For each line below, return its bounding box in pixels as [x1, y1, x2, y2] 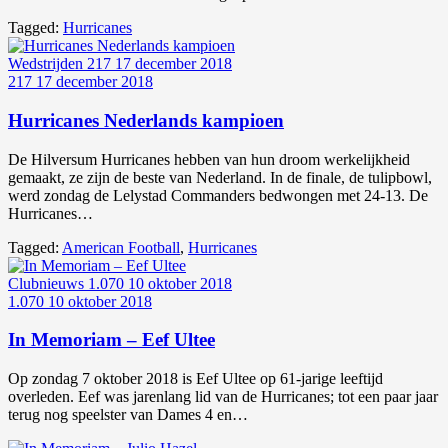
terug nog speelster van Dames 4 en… [8, 406, 248, 424]
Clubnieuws [8, 274, 88, 292]
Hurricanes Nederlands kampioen [8, 109, 284, 131]
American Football [62, 238, 180, 256]
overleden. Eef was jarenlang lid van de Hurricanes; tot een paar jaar [8, 388, 438, 406]
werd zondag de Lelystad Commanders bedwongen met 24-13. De [8, 186, 428, 204]
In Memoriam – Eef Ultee [8, 329, 215, 351]
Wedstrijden [8, 55, 87, 73]
